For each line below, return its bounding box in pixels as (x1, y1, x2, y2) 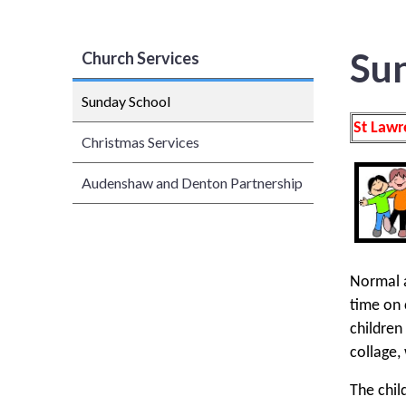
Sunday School (82, 92, 170, 110)
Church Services (82, 48, 199, 68)
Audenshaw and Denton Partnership (82, 174, 303, 191)
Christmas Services (82, 133, 199, 150)
